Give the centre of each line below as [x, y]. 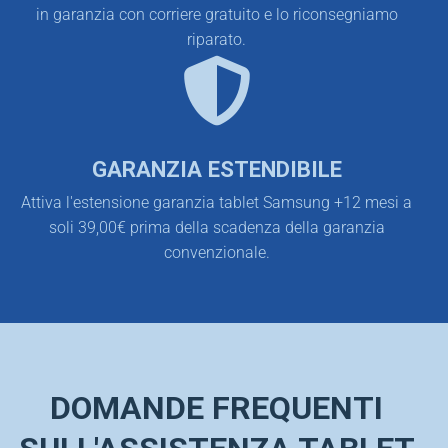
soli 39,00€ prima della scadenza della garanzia [216, 227]
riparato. [216, 40]
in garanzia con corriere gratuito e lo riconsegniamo [216, 15]
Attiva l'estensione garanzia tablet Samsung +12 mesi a [216, 202]
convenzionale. [216, 252]
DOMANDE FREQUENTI [216, 407]
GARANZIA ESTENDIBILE [216, 168]
